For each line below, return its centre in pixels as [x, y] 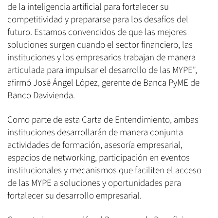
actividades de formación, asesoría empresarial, [95, 145]
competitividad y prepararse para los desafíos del [98, 19]
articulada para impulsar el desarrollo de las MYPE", [102, 70]
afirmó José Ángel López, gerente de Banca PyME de [103, 83]
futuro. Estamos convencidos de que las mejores [97, 32]
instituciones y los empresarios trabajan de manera [101, 57]
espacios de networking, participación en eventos [99, 158]
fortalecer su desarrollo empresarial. [74, 196]
